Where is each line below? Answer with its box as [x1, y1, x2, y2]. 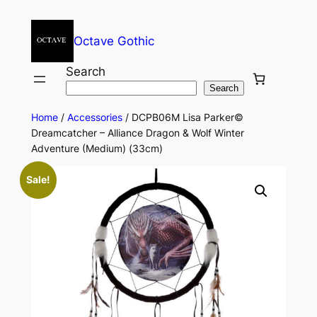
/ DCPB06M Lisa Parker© [122, 111, 243, 123]
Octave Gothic [73, 34, 154, 48]
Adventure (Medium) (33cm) [30, 142, 163, 154]
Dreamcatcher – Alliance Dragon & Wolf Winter [30, 127, 244, 139]
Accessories [67, 111, 122, 123]
